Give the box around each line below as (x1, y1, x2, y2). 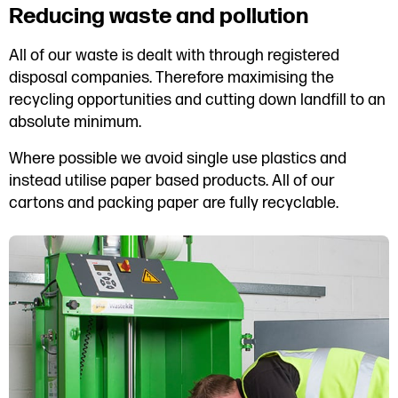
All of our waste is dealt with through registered (9, 46, 339, 66)
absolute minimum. (9, 113, 141, 132)
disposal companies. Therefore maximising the (9, 68, 334, 88)
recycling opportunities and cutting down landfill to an (9, 91, 386, 110)
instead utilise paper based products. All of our (9, 171, 335, 191)
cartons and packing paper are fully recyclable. (9, 194, 342, 213)
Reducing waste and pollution (9, 4, 308, 30)
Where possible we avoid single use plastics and (9, 149, 346, 169)
